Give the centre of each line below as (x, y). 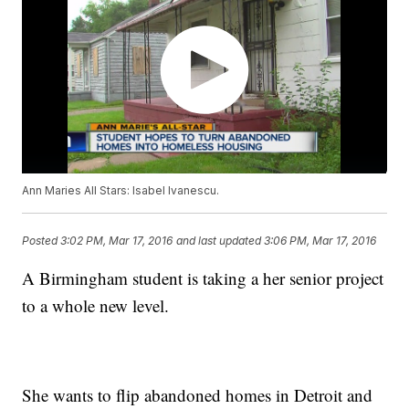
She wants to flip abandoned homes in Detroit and (198, 395)
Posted (42, 240)
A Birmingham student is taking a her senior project (203, 278)
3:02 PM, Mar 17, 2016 (117, 240)
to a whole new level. (96, 306)
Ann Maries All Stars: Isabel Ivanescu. (121, 191)
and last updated (219, 240)
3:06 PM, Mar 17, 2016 (320, 240)
